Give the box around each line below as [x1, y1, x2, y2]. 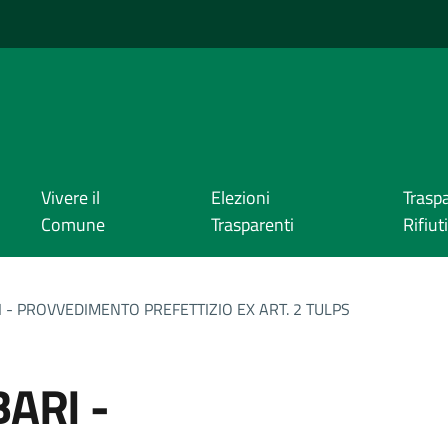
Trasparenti [210, 211, 294, 239]
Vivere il [40, 184, 100, 212]
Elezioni [210, 184, 270, 212]
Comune [40, 211, 105, 239]
